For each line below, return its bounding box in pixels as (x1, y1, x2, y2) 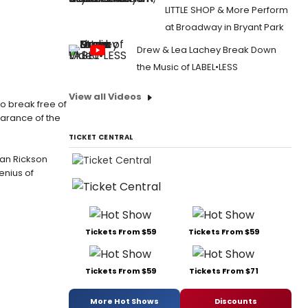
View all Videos (69, 90, 142, 103)
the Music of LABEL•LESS (137, 60, 238, 74)
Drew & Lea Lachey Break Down (137, 43, 276, 56)
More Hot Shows (90, 295, 159, 307)
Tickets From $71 (188, 265, 258, 277)
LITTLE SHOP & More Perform (165, 3, 288, 16)
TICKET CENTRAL (69, 132, 133, 142)
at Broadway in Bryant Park (165, 21, 284, 34)
